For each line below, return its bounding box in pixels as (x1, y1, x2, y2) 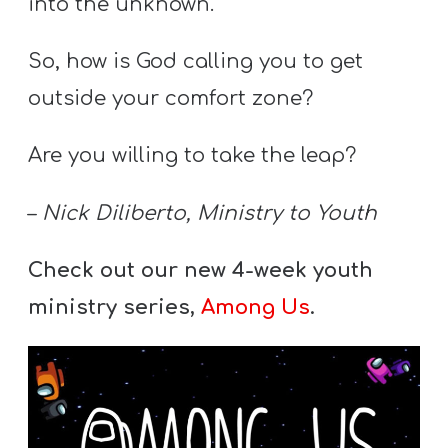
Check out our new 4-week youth (28, 258, 374, 282)
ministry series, (28, 295, 202, 319)
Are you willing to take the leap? (28, 144, 357, 168)
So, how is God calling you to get (28, 50, 364, 74)
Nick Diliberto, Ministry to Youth (42, 201, 378, 225)
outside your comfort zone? (28, 87, 314, 111)
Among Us (201, 295, 311, 319)
